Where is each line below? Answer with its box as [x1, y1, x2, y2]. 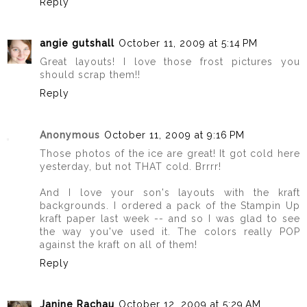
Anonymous [40, 129, 100, 140]
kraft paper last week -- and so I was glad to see [40, 212, 300, 224]
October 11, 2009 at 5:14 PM [119, 38, 258, 49]
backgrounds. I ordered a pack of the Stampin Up [40, 199, 300, 211]
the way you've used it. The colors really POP [40, 225, 300, 237]
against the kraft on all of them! [40, 238, 197, 250]
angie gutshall [40, 38, 114, 49]
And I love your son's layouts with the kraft [40, 186, 300, 198]
